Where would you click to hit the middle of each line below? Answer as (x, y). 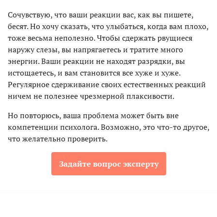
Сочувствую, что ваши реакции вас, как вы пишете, (101, 15)
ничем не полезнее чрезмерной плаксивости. (91, 96)
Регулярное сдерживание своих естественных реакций (107, 85)
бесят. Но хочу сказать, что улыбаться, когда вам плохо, (108, 26)
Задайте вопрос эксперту (108, 164)
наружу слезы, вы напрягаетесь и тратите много (95, 50)
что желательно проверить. (58, 139)
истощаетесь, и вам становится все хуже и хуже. (94, 73)
